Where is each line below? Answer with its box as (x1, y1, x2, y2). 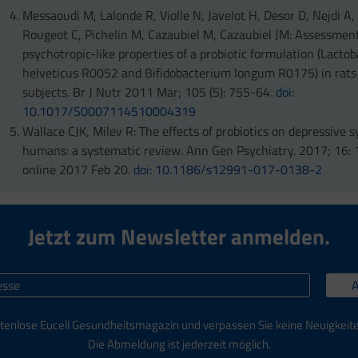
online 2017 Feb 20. (22, 160, 134, 180)
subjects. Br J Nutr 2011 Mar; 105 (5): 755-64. (22, 82, 276, 102)
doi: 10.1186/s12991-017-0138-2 (133, 160, 323, 180)
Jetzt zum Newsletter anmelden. (28, 219, 330, 253)
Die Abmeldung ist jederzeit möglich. (87, 334, 271, 353)
